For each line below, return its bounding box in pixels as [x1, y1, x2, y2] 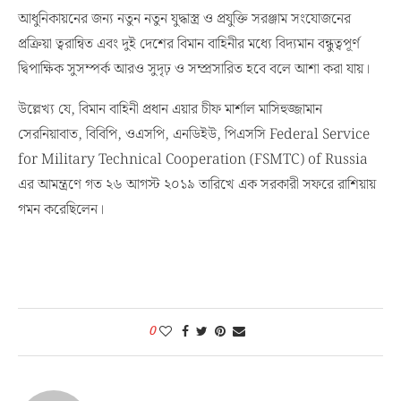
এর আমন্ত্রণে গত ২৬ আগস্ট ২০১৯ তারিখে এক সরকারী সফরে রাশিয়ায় [18, 174, 376, 196]
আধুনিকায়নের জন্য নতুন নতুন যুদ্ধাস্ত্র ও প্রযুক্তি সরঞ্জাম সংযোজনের [18, 8, 351, 30]
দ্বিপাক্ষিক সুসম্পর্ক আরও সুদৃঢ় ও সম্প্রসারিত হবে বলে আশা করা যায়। [18, 58, 370, 81]
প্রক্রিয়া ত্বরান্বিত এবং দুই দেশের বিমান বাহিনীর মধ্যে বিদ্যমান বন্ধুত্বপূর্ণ [18, 33, 360, 55]
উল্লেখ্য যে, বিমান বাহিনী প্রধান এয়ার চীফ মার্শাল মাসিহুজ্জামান [18, 98, 322, 121]
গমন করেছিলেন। [18, 199, 104, 221]
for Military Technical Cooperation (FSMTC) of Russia [18, 149, 371, 171]
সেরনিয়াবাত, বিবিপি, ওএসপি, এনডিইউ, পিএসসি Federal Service [18, 124, 370, 146]
